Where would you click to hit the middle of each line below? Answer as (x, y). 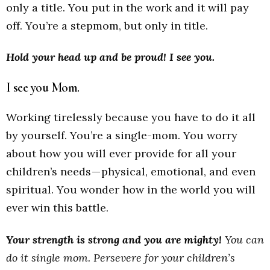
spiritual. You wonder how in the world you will (131, 190)
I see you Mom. (43, 87)
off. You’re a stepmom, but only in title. (107, 25)
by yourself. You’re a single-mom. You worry (122, 136)
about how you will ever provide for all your (121, 154)
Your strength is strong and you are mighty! (114, 239)
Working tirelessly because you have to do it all (131, 118)
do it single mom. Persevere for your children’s (121, 257)
